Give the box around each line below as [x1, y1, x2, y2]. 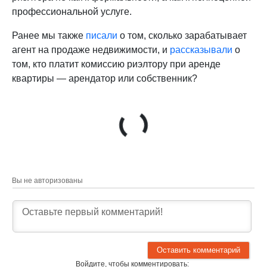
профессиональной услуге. [12, 6, 134, 17]
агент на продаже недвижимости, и [12, 44, 170, 55]
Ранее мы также [12, 30, 86, 41]
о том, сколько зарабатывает [117, 30, 247, 41]
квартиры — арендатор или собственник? [12, 73, 197, 83]
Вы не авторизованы [12, 176, 83, 185]
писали [86, 30, 117, 41]
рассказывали [170, 44, 232, 55]
